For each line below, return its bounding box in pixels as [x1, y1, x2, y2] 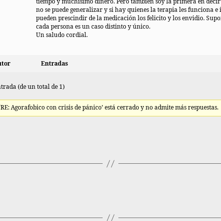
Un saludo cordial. [36, 32, 88, 39]
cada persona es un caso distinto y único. [36, 23, 150, 31]
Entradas [41, 60, 68, 68]
